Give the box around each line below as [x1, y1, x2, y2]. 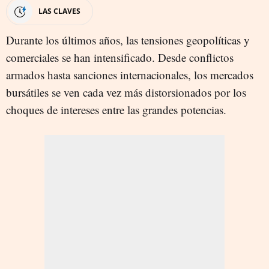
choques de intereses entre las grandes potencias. [6, 101, 226, 117]
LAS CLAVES [38, 5, 80, 16]
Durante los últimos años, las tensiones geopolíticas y [6, 32, 250, 47]
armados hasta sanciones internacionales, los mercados [6, 67, 253, 82]
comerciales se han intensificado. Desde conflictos [6, 49, 234, 65]
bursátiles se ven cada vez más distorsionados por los [6, 84, 246, 100]
